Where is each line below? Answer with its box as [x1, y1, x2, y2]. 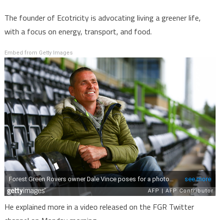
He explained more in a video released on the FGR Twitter [4, 201, 194, 213]
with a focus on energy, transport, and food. [4, 26, 152, 37]
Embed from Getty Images [4, 50, 73, 56]
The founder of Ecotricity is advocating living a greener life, [4, 12, 201, 24]
